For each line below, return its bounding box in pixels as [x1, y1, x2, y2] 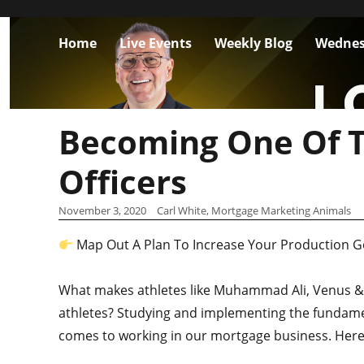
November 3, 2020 [58, 203, 146, 218]
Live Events [119, 33, 192, 52]
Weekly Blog [214, 33, 292, 52]
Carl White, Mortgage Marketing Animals [156, 203, 351, 218]
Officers [58, 159, 187, 204]
